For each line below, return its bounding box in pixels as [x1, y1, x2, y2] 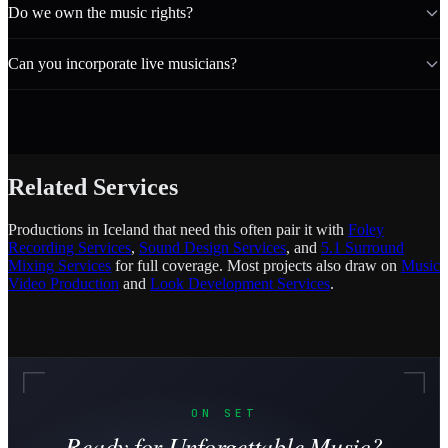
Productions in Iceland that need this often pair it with [8, 220, 348, 238]
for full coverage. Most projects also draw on [111, 256, 401, 274]
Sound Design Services [139, 238, 286, 256]
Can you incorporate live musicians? [8, 54, 237, 72]
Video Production [8, 274, 119, 292]
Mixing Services [8, 256, 111, 274]
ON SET [191, 405, 257, 420]
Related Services [8, 173, 178, 200]
